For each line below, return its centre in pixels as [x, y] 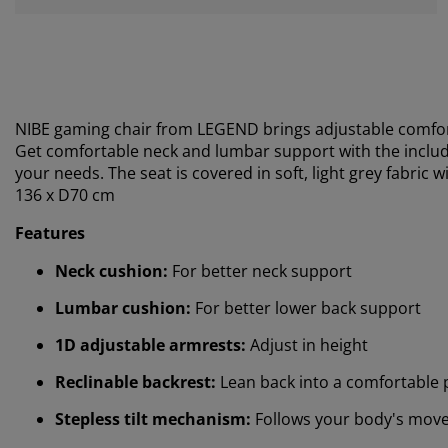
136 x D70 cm [65, 194]
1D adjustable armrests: [150, 344]
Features [50, 232]
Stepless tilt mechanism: [153, 418]
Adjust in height [307, 344]
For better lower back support [306, 307]
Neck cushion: [111, 270]
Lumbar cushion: [123, 307]
